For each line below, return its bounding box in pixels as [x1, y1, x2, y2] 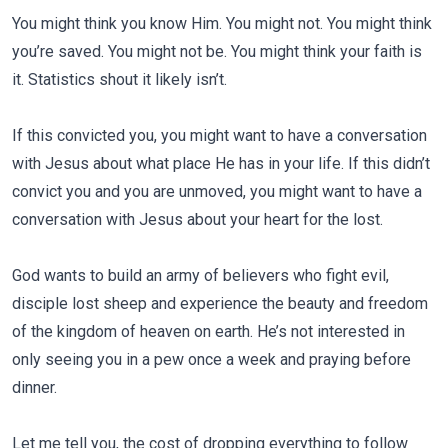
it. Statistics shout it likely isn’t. [12, 70, 227, 89]
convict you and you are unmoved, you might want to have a [12, 182, 422, 201]
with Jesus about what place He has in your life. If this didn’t [12, 154, 430, 173]
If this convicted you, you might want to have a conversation [12, 126, 427, 145]
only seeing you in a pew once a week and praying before [12, 350, 411, 369]
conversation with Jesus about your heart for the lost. [12, 210, 383, 229]
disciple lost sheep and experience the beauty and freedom [12, 294, 428, 313]
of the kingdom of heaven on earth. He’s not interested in [12, 322, 405, 341]
